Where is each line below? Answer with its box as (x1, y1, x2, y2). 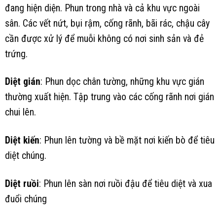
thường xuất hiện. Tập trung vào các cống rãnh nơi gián (5, 91, 214, 103)
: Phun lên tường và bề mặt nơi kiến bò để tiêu (39, 135, 215, 147)
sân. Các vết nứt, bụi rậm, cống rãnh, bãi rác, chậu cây (5, 17, 210, 29)
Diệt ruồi (5, 178, 39, 189)
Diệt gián (5, 76, 40, 88)
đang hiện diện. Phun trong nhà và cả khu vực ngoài (5, 2, 200, 14)
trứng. (5, 48, 28, 60)
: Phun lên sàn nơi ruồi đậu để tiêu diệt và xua (39, 178, 212, 189)
